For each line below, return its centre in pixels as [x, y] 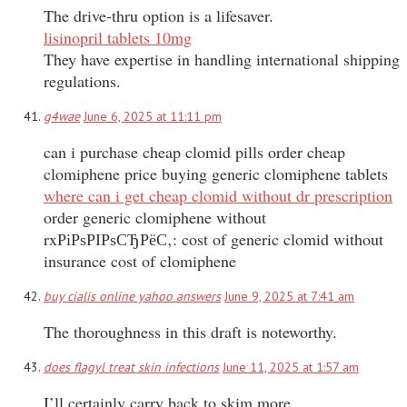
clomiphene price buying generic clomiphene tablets [216, 173]
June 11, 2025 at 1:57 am [291, 367]
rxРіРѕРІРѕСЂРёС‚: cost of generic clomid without [213, 238]
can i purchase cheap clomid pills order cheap [194, 151]
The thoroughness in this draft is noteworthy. [190, 331]
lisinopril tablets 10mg [118, 37]
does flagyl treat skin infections [131, 367]
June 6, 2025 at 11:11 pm [153, 116]
